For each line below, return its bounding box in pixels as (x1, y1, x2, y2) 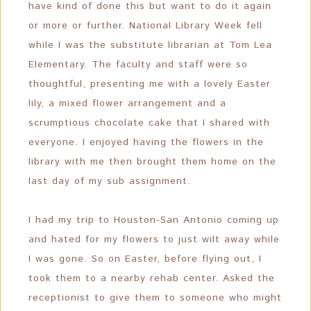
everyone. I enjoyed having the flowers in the (28, 135, 264, 149)
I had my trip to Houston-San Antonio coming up (28, 213, 279, 227)
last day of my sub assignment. (28, 174, 191, 188)
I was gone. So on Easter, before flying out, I (28, 252, 262, 266)
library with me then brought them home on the (28, 155, 276, 169)
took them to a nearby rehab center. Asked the (28, 271, 275, 285)
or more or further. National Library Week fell (28, 19, 262, 33)
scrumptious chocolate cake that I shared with (28, 116, 270, 130)
